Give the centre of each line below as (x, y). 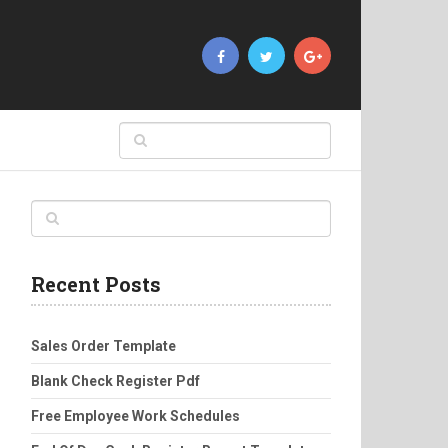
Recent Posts (96, 284)
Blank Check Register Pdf (115, 381)
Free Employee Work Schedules (135, 416)
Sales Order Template (103, 346)
